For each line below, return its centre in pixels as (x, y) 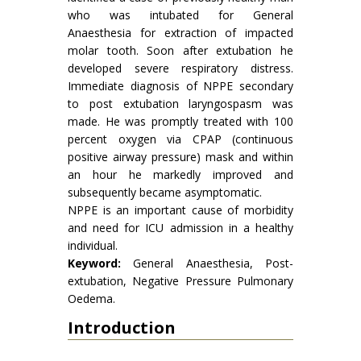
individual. (93, 245)
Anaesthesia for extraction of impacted (180, 33)
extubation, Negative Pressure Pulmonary (180, 281)
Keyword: (94, 263)
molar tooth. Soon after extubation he (180, 50)
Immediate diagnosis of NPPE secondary (180, 86)
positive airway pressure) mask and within (180, 157)
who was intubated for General (180, 15)
